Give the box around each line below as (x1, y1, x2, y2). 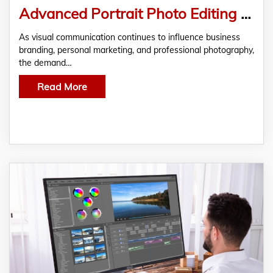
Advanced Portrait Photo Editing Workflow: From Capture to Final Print (241, 4, 251, 23)
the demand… (19, 57, 72, 68)
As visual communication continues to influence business (19, 32, 240, 43)
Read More (37, 80, 87, 93)
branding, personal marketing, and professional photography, (19, 44, 254, 55)
